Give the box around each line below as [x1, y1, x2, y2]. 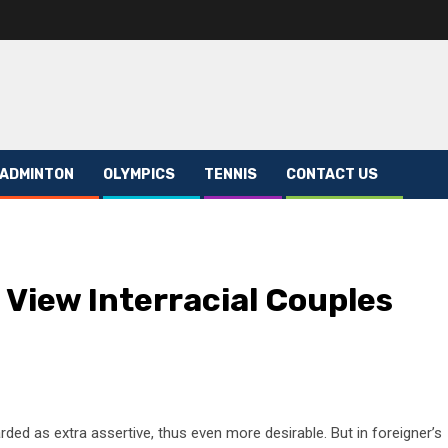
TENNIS [204, 166, 257, 183]
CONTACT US [286, 166, 378, 183]
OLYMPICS [103, 166, 175, 183]
